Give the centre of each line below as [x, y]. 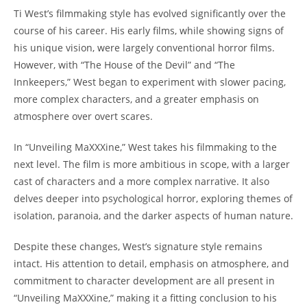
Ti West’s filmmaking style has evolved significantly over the [150, 14]
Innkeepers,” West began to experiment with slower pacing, [150, 82]
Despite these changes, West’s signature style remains [138, 247]
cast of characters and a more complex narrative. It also [142, 182]
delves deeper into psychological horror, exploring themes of [153, 199]
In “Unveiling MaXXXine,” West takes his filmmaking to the [145, 147]
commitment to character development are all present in [144, 281]
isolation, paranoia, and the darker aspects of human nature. [153, 216]
